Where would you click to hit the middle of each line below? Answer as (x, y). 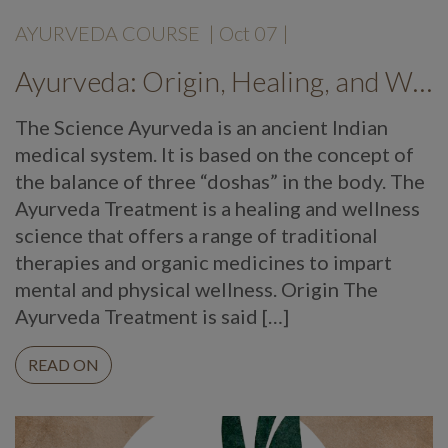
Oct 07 (248, 33)
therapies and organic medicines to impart (203, 262)
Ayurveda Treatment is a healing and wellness (217, 208)
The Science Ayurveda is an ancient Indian (201, 127)
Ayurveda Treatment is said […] (152, 316)
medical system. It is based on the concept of (214, 154)
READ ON (63, 364)
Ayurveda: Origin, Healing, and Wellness (422, 81)
